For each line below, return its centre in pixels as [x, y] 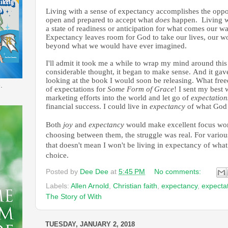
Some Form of [130, 89]
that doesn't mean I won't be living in [106, 145]
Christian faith [135, 186]
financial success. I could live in [98, 106]
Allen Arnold [90, 186]
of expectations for [77, 89]
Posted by [63, 172]
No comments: [178, 172]
